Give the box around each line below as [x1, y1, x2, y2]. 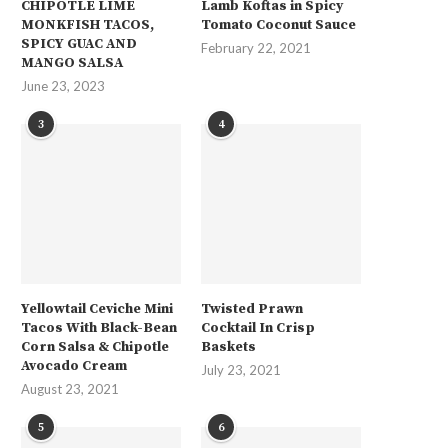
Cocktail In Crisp [201, 318, 316, 337]
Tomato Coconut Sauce [201, 15, 357, 34]
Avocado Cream [21, 356, 127, 375]
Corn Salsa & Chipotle [21, 337, 169, 356]
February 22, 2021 [201, 39, 312, 56]
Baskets [201, 337, 257, 356]
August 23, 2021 [21, 380, 119, 397]
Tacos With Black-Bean [21, 318, 177, 337]
